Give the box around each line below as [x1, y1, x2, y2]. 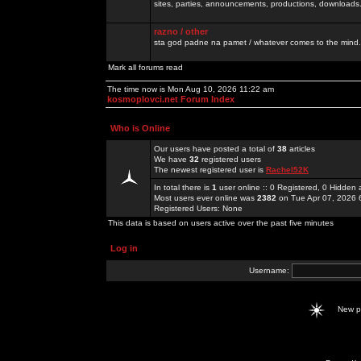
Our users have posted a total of [154, 144, 277, 153]
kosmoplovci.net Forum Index [107, 94, 234, 104]
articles [287, 144, 315, 153]
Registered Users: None [154, 204, 243, 213]
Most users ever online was [154, 193, 257, 202]
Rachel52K [266, 165, 309, 174]
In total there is [154, 183, 212, 192]
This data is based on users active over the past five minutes [108, 218, 334, 227]
